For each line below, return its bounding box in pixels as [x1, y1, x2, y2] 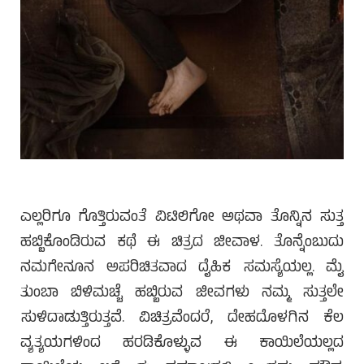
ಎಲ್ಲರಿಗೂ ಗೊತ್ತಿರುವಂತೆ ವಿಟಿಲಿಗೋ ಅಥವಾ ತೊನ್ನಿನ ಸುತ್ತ [20, 205, 344, 231]
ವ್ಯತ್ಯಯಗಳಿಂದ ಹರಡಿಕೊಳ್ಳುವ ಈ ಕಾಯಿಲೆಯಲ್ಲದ [20, 331, 344, 357]
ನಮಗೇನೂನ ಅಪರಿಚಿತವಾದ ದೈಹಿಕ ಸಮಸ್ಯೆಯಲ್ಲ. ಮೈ [20, 255, 344, 281]
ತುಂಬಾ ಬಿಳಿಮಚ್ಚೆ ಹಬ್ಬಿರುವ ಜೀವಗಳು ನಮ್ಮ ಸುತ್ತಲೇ [20, 280, 344, 306]
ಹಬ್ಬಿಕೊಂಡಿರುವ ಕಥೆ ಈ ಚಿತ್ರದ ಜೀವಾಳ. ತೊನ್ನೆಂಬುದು [20, 230, 344, 256]
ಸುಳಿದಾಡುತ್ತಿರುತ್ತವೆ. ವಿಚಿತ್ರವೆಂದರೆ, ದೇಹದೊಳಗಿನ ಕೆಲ [20, 305, 344, 331]
